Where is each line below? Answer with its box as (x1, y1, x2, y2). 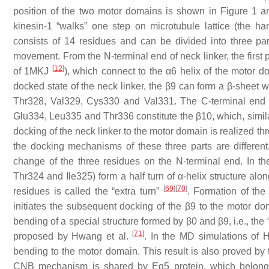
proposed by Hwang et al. (13, 231, 133, 241)
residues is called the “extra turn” (13, 186, 163, 196)
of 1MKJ (13, 65, 52, 76)
